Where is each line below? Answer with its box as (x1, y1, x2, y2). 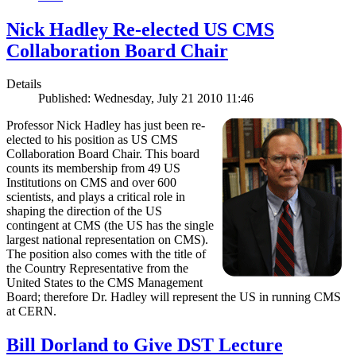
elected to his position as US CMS (6, 133, 178, 147)
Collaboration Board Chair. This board (6, 147, 199, 161)
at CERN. (6, 304, 56, 319)
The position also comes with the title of (6, 247, 206, 261)
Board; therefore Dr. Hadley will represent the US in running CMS (6, 290, 341, 304)
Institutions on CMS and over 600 (6, 176, 176, 190)
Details (6, 77, 41, 91)
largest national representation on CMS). (6, 233, 208, 247)
